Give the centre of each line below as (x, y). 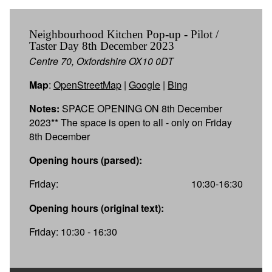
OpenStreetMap (87, 84)
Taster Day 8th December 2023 (102, 46)
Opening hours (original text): (97, 208)
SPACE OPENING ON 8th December (141, 108)
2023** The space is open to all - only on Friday (131, 122)
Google (144, 84)
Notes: (44, 108)
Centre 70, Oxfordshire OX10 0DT (101, 61)
